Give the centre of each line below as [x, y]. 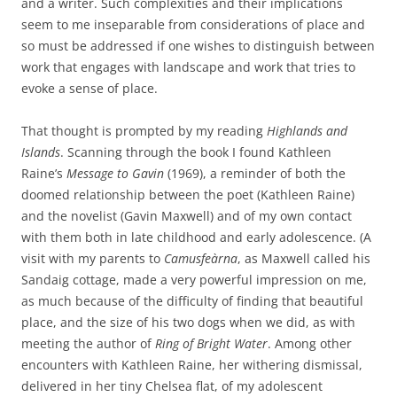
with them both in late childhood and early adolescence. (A [196, 237]
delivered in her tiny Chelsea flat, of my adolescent [172, 386]
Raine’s [44, 173]
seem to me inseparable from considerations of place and [193, 24]
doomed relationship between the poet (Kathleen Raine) [188, 195]
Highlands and [307, 131]
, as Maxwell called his [304, 258]
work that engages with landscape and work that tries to [188, 67]
